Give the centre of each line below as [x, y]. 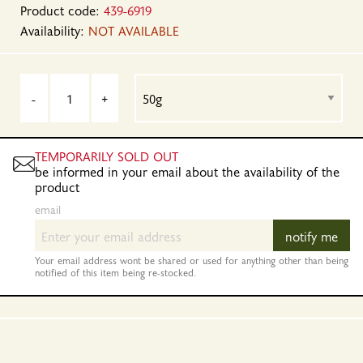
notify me [312, 235]
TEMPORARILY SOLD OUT [106, 156]
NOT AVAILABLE [134, 30]
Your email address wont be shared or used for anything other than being [191, 260]
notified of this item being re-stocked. [115, 272]
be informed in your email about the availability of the [187, 171]
